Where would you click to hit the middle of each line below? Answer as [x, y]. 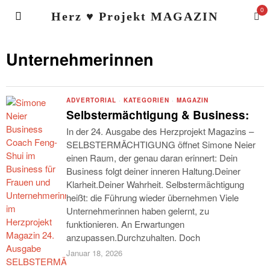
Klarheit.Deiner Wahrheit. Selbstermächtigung [155, 184]
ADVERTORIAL [91, 100]
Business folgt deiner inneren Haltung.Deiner [153, 171]
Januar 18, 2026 [94, 253]
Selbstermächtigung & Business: [158, 115]
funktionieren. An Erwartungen [125, 224]
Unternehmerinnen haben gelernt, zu [138, 211]
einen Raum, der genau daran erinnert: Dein [152, 158]
